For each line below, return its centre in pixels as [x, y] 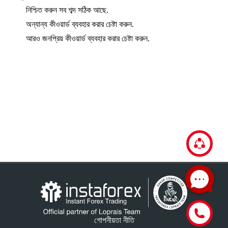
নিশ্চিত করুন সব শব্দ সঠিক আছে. [67, 10]
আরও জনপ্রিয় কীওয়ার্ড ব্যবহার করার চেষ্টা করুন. [88, 38]
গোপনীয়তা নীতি [114, 220]
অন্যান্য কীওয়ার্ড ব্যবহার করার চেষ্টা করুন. [80, 24]
